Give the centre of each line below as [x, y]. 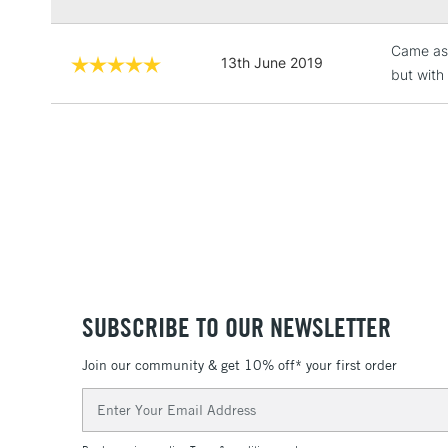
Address [109, 419]
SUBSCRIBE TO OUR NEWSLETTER [236, 327]
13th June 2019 [272, 62]
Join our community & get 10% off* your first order [239, 365]
